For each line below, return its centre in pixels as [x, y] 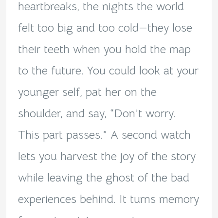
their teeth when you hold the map [104, 49]
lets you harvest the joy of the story [107, 156]
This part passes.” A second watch [104, 135]
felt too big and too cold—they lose [105, 28]
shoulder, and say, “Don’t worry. [97, 114]
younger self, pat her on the [87, 92]
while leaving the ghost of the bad [103, 178]
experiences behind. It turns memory [108, 199]
